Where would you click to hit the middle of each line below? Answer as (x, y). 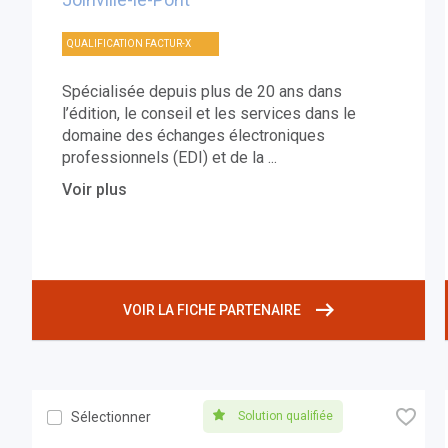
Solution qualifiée (283, 416)
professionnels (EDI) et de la (165, 158)
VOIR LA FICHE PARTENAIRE (211, 310)
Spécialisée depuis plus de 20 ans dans (202, 92)
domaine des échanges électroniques (194, 136)
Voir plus (95, 190)
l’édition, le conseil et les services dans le (209, 114)
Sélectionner (111, 417)
